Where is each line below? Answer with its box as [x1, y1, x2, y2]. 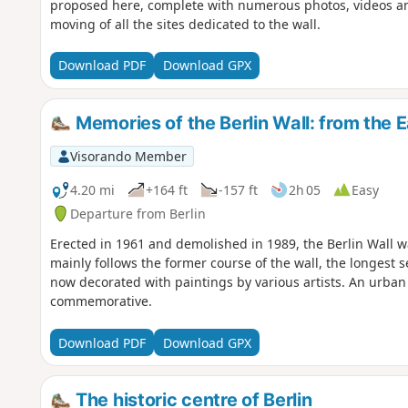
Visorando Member [69, 147, 187, 165]
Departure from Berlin [69, 204, 206, 222]
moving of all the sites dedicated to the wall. [49, 15, 321, 33]
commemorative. [49, 292, 152, 311]
